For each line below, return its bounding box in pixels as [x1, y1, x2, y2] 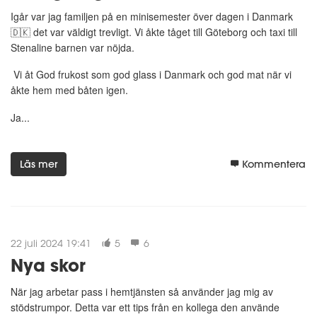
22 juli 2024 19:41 [11, 237, 91, 250]
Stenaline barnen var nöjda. [11, 40, 134, 54]
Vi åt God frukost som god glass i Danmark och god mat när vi [11, 67, 292, 82]
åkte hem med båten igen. [11, 83, 128, 98]
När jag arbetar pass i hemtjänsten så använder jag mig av [11, 284, 273, 299]
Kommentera [242, 158, 306, 171]
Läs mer [20, 158, 57, 171]
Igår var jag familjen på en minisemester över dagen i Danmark [11, 8, 293, 23]
